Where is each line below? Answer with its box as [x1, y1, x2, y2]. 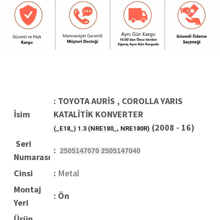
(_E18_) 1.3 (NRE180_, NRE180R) [54, 125, 150, 133]
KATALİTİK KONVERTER [54, 109, 143, 120]
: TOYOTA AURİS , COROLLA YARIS [54, 95, 185, 107]
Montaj [14, 184, 41, 195]
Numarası [14, 151, 51, 163]
